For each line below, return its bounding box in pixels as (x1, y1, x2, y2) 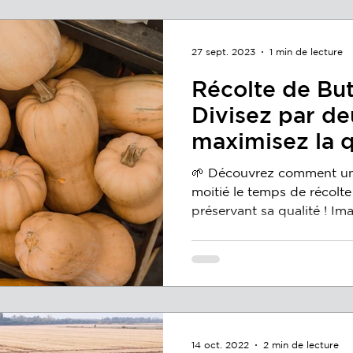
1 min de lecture (269, 46, 343, 57)
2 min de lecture (263, 340, 339, 350)
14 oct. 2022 (191, 340, 249, 350)
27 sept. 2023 (191, 46, 255, 57)
